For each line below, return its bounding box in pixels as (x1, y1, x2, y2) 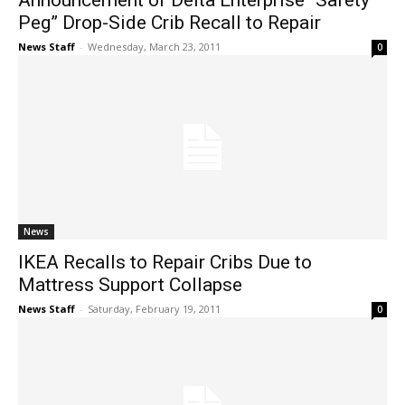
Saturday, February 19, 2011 (88, 302, 221, 316)
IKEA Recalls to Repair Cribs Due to (18, 251, 312, 274)
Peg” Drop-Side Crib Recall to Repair (18, 12, 321, 34)
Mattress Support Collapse (18, 274, 242, 297)
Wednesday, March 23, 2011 (88, 40, 221, 54)
